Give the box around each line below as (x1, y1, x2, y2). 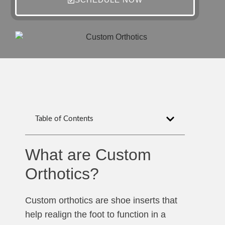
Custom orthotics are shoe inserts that (25, 195, 177, 206)
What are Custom (25, 146, 151, 164)
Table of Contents (35, 115, 93, 123)
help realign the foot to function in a (25, 209, 166, 220)
